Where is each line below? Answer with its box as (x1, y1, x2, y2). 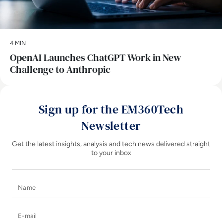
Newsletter (81, 117, 141, 134)
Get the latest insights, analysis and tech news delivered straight (12, 140, 210, 149)
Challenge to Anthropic (10, 62, 111, 77)
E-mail (111, 206, 133, 218)
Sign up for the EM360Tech (39, 101, 183, 118)
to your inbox (91, 149, 131, 158)
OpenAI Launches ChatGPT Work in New (10, 51, 181, 65)
